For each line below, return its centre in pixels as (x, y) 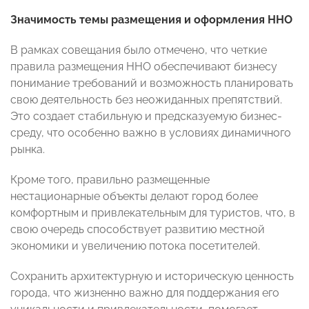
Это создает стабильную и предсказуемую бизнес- (146, 117)
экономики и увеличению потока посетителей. (135, 246)
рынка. (28, 150)
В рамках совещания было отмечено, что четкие (139, 50)
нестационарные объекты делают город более (134, 197)
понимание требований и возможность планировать (152, 83)
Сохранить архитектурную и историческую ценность (152, 277)
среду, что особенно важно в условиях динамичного (151, 133)
